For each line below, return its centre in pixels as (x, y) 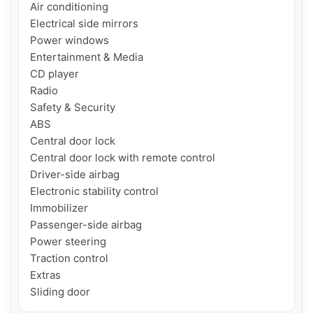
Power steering (68, 242)
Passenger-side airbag (86, 225)
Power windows (70, 41)
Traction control (69, 259)
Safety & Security (73, 108)
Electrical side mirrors (84, 24)
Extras (45, 275)
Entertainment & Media (87, 57)
